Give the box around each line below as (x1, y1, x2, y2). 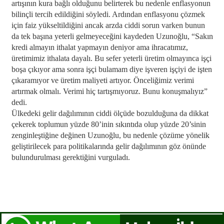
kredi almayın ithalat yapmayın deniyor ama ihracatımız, (11, 43, 188, 51)
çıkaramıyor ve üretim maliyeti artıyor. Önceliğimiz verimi (11, 76, 194, 84)
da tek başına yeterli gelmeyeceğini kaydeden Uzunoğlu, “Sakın (11, 32, 213, 40)
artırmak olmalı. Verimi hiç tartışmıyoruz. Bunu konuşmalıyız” (11, 87, 207, 95)
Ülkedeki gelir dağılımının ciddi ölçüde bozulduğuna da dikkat (11, 109, 208, 117)
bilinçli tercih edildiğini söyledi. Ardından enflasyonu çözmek (11, 10, 205, 18)
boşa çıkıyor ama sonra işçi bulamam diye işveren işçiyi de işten (11, 65, 212, 73)
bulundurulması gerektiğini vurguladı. (11, 153, 130, 161)
